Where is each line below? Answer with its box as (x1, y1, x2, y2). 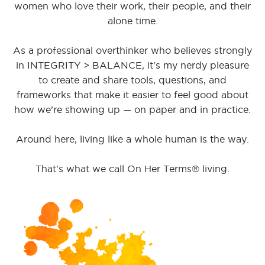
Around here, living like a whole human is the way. (16, 134, 249, 145)
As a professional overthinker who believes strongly (13, 45, 252, 56)
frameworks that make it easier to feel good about (17, 89, 248, 101)
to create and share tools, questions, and (38, 75, 227, 86)
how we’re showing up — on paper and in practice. (14, 104, 251, 115)
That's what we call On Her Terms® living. (35, 163, 230, 174)
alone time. (107, 15, 158, 27)
